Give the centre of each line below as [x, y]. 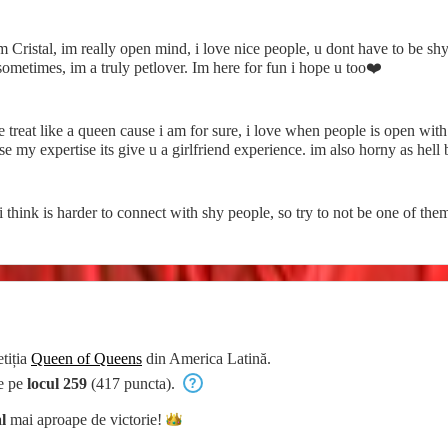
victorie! [136, 419]
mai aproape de [58, 419]
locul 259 [57, 383]
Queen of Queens [86, 358]
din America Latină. [206, 358]
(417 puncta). [133, 383]
